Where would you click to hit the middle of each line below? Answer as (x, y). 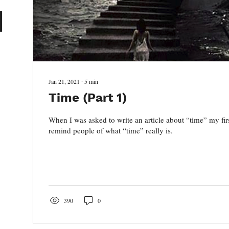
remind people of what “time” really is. (111, 130)
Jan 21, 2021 (64, 81)
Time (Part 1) (88, 98)
